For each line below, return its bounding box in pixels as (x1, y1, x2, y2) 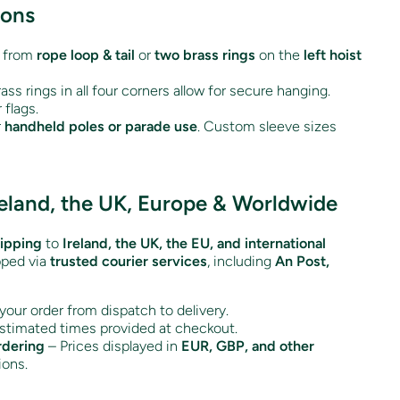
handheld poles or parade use (4, 117, 197, 135)
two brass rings (154, 46, 255, 63)
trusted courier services (50, 252, 207, 270)
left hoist (304, 46, 362, 63)
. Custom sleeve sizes (197, 117, 337, 135)
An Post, (275, 252, 329, 270)
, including (207, 252, 275, 270)
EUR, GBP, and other (181, 337, 314, 354)
